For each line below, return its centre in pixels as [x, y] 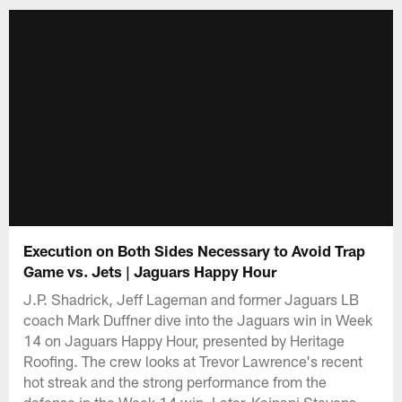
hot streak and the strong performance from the [175, 381]
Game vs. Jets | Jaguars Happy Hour [150, 271]
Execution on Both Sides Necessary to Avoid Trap [195, 250]
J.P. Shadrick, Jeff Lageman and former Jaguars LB [192, 298]
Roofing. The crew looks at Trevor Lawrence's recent [193, 360]
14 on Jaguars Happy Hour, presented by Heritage [184, 340]
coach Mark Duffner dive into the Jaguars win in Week [198, 319]
